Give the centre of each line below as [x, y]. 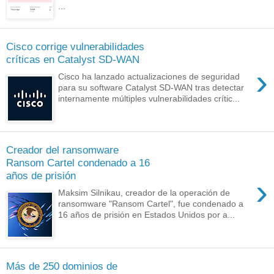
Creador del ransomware [62, 150]
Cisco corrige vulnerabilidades [75, 46]
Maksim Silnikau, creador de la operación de [144, 193]
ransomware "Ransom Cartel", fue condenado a [151, 204]
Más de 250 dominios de [62, 266]
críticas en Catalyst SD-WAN [73, 59]
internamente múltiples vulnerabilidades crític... [149, 99]
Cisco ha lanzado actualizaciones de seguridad [149, 77]
